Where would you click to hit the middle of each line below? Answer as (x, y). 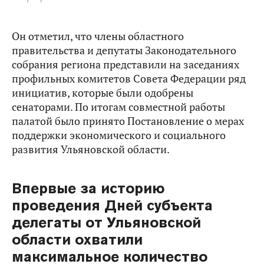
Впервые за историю (88, 188)
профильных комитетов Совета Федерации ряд (129, 79)
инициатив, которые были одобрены (103, 93)
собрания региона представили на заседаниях (126, 65)
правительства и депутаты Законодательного (124, 50)
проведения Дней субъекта (113, 205)
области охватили (77, 240)
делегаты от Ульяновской (107, 222)
